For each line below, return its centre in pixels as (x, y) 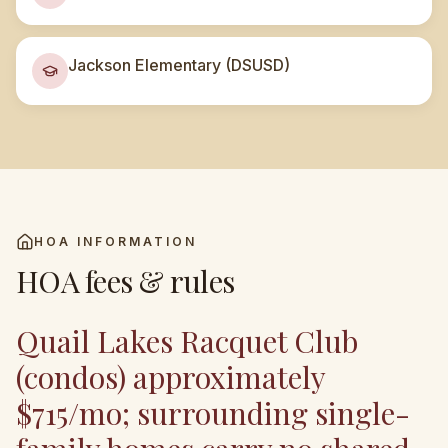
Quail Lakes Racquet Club (187, 341)
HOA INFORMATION (115, 241)
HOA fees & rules (125, 281)
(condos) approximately (170, 377)
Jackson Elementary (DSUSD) (179, 65)
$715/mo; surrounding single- (213, 413)
